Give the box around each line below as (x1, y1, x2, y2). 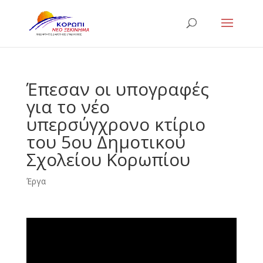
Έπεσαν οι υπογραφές (26, 77, 209, 101)
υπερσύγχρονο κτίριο (26, 112, 205, 136)
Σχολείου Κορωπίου (26, 147, 190, 171)
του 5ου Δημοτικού (26, 130, 186, 154)
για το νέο (26, 95, 110, 119)
